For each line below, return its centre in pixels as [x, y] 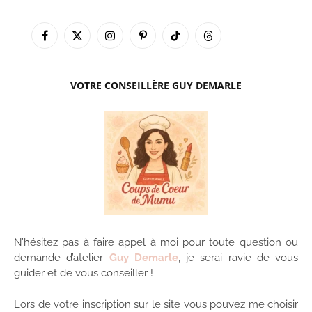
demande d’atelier [62, 258]
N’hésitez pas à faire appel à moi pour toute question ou [156, 243]
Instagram [132, 41]
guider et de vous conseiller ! [84, 273]
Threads [226, 41]
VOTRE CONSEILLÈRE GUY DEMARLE [156, 86]
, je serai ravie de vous [238, 258]
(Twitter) [95, 56]
